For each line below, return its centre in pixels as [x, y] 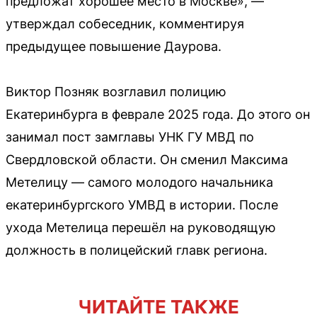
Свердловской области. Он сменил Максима [147, 159]
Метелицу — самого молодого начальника [139, 182]
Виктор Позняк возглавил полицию [116, 91]
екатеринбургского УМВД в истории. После [142, 204]
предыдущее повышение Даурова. [114, 46]
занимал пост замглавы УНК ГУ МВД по [130, 137]
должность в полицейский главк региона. [137, 250]
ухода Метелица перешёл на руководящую [141, 227]
